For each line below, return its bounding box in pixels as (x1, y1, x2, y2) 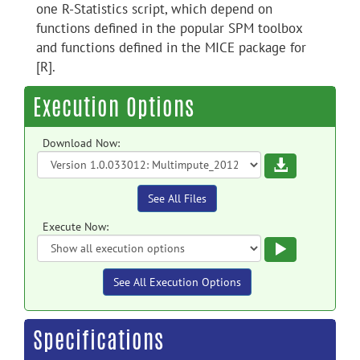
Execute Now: (43, 219, 108, 234)
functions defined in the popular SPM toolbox (36, 19, 302, 37)
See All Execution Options (113, 275, 241, 289)
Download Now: (43, 136, 120, 150)
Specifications (33, 324, 164, 356)
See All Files (148, 191, 207, 206)
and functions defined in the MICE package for (36, 39, 306, 56)
